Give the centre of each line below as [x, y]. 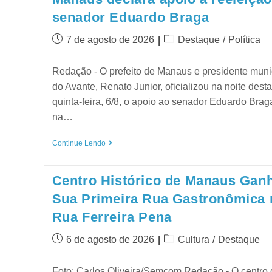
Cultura [193, 239]
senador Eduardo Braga [131, 17]
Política [244, 39]
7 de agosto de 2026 [110, 39]
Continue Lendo [79, 143]
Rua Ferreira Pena [112, 217]
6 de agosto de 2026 [110, 239]
